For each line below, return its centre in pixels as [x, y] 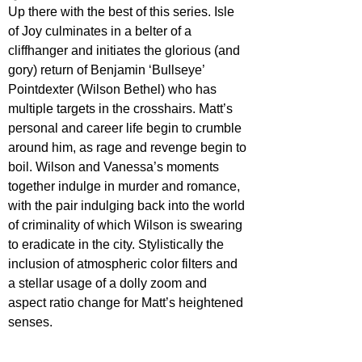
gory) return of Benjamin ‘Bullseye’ [108, 70]
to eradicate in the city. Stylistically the [118, 245]
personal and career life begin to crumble [126, 128]
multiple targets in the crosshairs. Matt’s [122, 109]
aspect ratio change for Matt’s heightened [127, 303]
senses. [30, 322]
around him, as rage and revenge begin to [129, 148]
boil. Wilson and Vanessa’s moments [115, 167]
